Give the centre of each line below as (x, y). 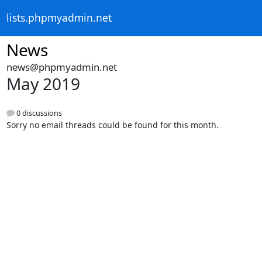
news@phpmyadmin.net (61, 67)
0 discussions (38, 113)
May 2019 (43, 84)
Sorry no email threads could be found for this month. (112, 125)
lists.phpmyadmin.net (59, 18)
